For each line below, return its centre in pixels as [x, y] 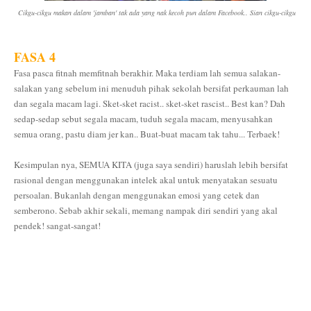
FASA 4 [35, 57]
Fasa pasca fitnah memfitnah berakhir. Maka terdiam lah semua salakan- [147, 73]
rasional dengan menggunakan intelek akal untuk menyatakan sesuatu [146, 180]
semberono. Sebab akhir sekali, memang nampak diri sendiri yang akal [146, 210]
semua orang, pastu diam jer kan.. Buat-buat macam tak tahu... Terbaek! [147, 134]
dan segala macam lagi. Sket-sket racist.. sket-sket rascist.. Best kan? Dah [150, 103]
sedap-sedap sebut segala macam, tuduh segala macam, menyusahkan [143, 119]
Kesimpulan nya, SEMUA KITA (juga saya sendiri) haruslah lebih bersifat [151, 165]
